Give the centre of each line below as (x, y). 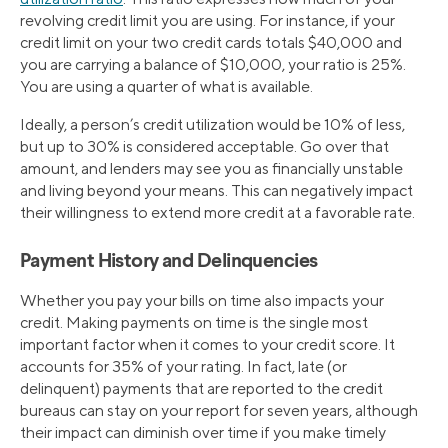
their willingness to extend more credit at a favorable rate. (217, 213)
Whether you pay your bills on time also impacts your (202, 301)
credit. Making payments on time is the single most (194, 323)
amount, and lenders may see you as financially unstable (211, 169)
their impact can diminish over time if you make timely (203, 433)
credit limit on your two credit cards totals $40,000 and (211, 43)
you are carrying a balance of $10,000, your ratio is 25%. (213, 65)
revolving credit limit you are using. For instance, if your (207, 21)
